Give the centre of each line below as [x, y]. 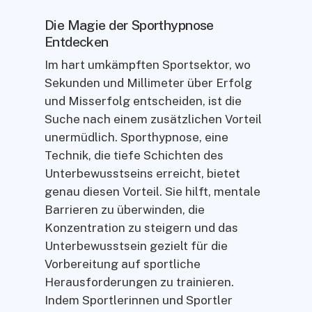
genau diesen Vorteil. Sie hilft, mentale [153, 192]
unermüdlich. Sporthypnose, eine [136, 138]
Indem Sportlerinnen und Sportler [139, 301]
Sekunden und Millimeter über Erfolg [148, 83]
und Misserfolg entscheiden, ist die [143, 101]
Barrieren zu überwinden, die [125, 210]
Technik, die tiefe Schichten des [134, 156]
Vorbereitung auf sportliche [123, 264]
